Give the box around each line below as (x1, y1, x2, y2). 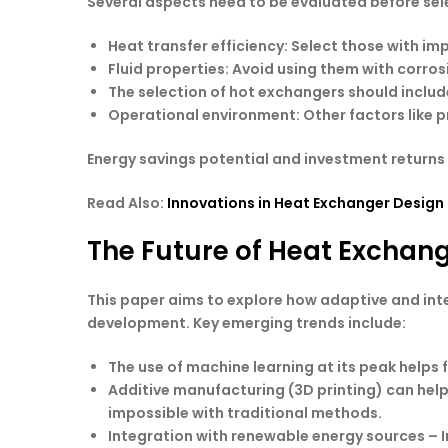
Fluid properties (108, 58, 225, 79)
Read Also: (87, 192, 167, 213)
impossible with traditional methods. (108, 402, 382, 423)
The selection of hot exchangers (108, 81, 345, 102)
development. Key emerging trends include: (87, 312, 406, 333)
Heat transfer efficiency (108, 35, 284, 56)
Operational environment (108, 104, 296, 125)
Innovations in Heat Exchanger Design (167, 192, 444, 213)
